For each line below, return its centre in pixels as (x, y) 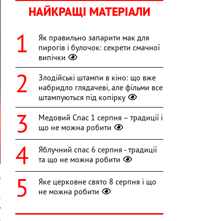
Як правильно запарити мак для (94, 38)
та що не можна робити (79, 160)
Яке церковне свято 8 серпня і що (97, 182)
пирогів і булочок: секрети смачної (99, 48)
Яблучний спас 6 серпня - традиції (98, 150)
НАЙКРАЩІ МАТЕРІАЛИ (89, 12)
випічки (52, 57)
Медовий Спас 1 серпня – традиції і (101, 118)
